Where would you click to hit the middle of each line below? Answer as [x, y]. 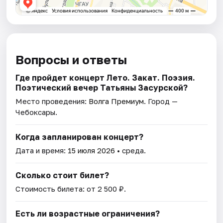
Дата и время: [42, 151]
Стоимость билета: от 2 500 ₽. [71, 189]
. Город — [161, 101]
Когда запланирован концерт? [80, 137]
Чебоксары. [37, 112]
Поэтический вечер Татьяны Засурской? [102, 88]
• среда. [131, 151]
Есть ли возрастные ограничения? [88, 214]
